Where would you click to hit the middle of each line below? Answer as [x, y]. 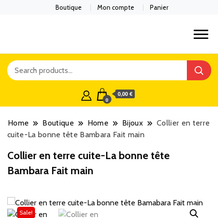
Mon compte [116, 7]
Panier [159, 7]
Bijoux [133, 123]
